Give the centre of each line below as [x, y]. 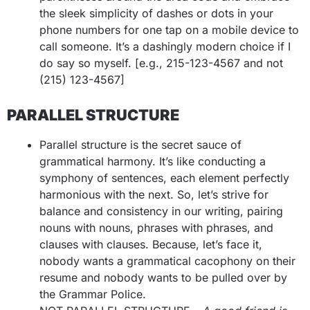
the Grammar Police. [93, 294]
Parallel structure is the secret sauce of [140, 145]
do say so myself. [87, 63]
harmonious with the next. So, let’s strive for [154, 194]
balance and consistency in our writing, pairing [161, 211]
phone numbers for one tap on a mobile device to [169, 30]
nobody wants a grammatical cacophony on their [167, 261]
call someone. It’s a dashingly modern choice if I [165, 46]
